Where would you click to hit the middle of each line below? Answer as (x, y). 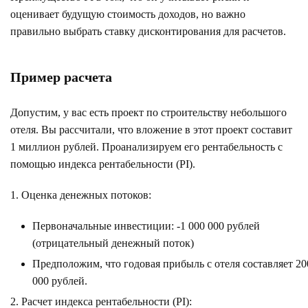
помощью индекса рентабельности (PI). (103, 164)
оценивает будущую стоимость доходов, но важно (128, 14)
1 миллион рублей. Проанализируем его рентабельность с (146, 146)
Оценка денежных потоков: (86, 195)
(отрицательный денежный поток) (113, 243)
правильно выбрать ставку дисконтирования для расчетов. (148, 31)
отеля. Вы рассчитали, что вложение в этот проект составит (151, 129)
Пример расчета (61, 77)
